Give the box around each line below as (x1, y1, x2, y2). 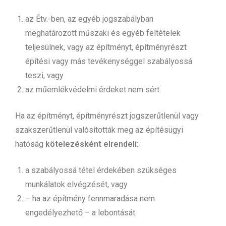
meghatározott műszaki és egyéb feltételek (25, 28, 181, 38)
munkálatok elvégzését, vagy (25, 179, 128, 189)
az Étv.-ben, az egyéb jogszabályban (25, 14, 153, 24)
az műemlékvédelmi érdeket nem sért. (25, 84, 161, 94)
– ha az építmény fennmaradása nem (25, 193, 155, 203)
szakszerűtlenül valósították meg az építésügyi (15, 125, 183, 135)
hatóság (15, 139, 45, 149)
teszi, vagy (25, 70, 64, 80)
